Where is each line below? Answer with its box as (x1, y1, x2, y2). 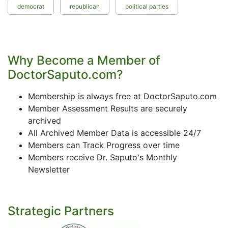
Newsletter (28, 164, 70, 175)
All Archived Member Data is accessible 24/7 (28, 128, 201, 138)
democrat (17, 3, 44, 10)
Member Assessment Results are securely (28, 103, 187, 113)
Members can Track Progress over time (28, 140, 180, 150)
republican (70, 3, 100, 10)
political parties (125, 3, 168, 10)
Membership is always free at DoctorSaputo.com (28, 91, 217, 101)
